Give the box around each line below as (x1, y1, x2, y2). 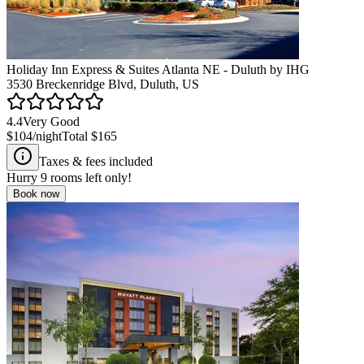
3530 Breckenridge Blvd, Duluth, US (6, 76, 199, 91)
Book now (13, 187, 59, 200)
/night (32, 128, 62, 143)
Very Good (23, 114, 80, 128)
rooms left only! (47, 170, 132, 184)
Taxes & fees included (39, 154, 153, 168)
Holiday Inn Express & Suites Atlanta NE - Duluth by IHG (6, 62, 310, 76)
